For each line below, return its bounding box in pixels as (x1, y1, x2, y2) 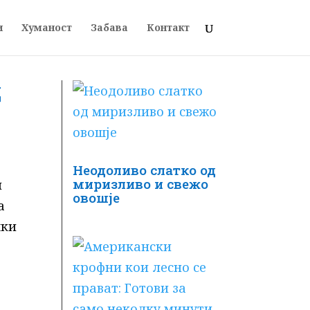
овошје (73, 188, 120, 206)
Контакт (146, 21, 190, 34)
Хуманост (21, 21, 72, 34)
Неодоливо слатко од (73, 161, 217, 179)
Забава (90, 21, 128, 34)
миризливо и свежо (73, 174, 209, 192)
